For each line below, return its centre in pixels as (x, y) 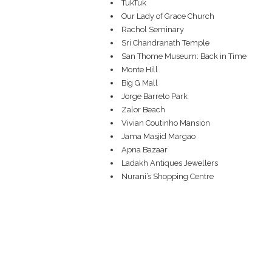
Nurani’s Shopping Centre (167, 176)
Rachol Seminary (152, 29)
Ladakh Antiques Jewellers (169, 163)
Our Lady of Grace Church (168, 16)
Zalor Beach (143, 110)
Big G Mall (139, 83)
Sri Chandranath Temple (165, 43)
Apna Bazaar (144, 150)
